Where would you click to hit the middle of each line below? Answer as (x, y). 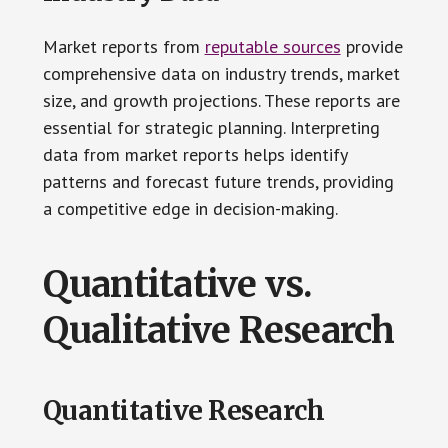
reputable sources (272, 47)
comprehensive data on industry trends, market (221, 74)
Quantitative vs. (177, 285)
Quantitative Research (183, 411)
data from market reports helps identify (194, 155)
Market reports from (123, 47)
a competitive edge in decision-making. (190, 209)
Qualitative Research (218, 331)
